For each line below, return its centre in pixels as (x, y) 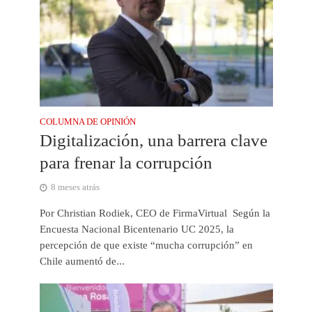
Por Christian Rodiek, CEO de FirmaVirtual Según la (155, 213)
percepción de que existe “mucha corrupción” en (146, 245)
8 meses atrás (75, 188)
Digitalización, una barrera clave (153, 141)
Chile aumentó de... (82, 262)
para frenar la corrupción (126, 163)
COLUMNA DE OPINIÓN (87, 122)
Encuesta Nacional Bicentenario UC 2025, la (136, 229)
